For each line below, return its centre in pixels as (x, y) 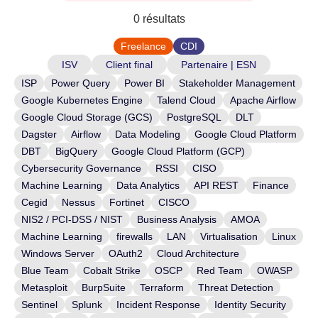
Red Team (220, 270)
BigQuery (76, 151)
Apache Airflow (263, 100)
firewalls (135, 236)
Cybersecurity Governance (81, 168)
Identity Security (250, 305)
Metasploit (44, 287)
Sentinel (39, 305)
